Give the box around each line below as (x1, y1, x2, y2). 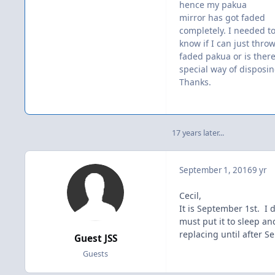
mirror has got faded (179, 11, 265, 23)
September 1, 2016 (179, 164, 252, 176)
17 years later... (172, 128, 224, 139)
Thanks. (179, 76, 211, 88)
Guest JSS (74, 232, 117, 246)
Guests (83, 249, 108, 260)
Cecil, (179, 189, 201, 201)
